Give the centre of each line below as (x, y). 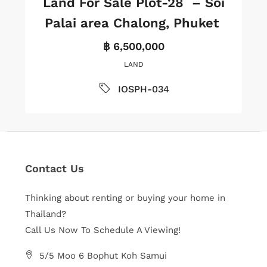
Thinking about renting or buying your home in (125, 198)
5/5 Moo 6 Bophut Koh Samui (103, 256)
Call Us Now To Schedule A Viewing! (103, 230)
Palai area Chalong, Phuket (133, 23)
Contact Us (55, 168)
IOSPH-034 (143, 89)
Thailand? (46, 214)
